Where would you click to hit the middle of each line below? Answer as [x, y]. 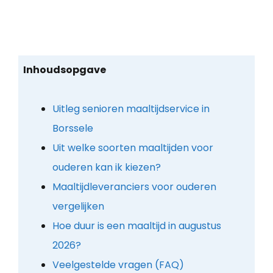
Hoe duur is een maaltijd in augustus [136, 225]
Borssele [73, 128]
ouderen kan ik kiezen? [106, 167]
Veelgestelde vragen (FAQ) [118, 264]
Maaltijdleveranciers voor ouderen [134, 186]
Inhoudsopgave [64, 69]
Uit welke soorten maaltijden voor [133, 147]
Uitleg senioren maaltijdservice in [131, 108]
